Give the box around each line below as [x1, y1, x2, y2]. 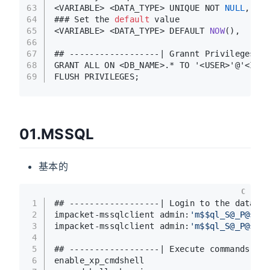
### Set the [54, 14, 115, 24]
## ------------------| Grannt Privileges [54, 48, 255, 58]
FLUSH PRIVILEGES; [54, 71, 140, 81]
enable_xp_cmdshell [54, 256, 145, 266]
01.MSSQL [19, 125, 95, 143]
